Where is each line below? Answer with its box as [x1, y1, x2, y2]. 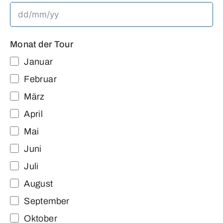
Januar [24, 56, 53, 67]
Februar [24, 74, 57, 84]
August [24, 178, 53, 189]
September [24, 196, 70, 206]
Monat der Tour [10, 39, 74, 49]
